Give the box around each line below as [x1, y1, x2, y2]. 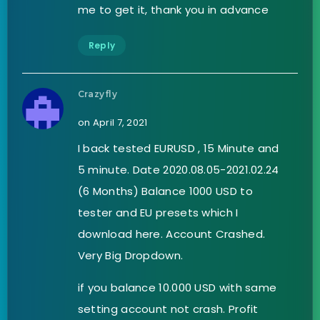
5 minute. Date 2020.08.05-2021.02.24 [77, 162, 279, 178]
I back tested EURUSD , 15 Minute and [77, 141, 279, 156]
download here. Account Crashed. [77, 226, 266, 242]
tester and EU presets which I [77, 205, 239, 221]
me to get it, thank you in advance [77, 2, 269, 18]
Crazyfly [77, 89, 118, 100]
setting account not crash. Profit [77, 301, 259, 317]
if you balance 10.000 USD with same [77, 280, 277, 296]
